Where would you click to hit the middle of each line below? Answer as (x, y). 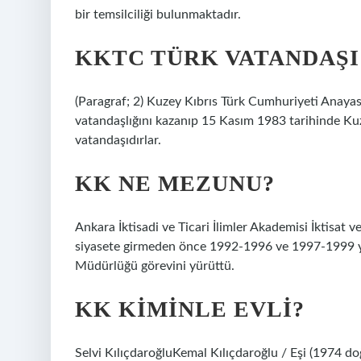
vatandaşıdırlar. (118, 140)
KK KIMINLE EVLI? (190, 309)
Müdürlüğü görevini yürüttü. (155, 266)
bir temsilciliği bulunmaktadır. (158, 15)
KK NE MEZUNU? (175, 183)
